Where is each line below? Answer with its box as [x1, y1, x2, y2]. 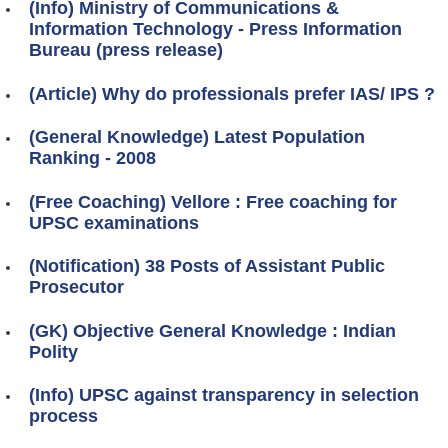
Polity [29, 341, 78, 362]
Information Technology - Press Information [29, 19, 402, 40]
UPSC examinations [29, 212, 199, 233]
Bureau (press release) [29, 40, 223, 61]
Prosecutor [29, 277, 124, 298]
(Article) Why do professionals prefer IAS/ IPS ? [29, 83, 435, 104]
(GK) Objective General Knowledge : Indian [29, 320, 396, 341]
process [29, 406, 98, 427]
